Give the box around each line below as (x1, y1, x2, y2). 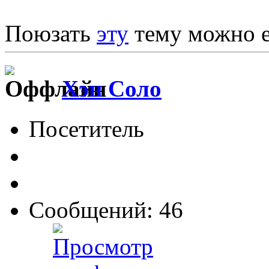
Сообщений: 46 (29, 196, 183, 223)
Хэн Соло (62, 76, 162, 102)
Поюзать (5, 20, 97, 46)
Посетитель (29, 115, 144, 142)
